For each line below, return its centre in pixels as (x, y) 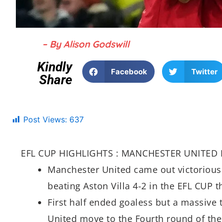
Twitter (204, 71)
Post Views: (45, 119)
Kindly (55, 67)
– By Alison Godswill (86, 44)
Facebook (129, 71)
